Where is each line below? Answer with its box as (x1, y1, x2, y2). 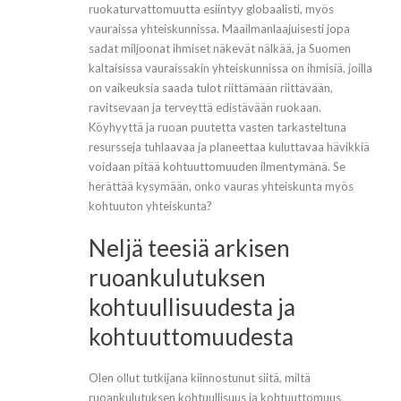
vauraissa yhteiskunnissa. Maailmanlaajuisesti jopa (89, 21, 350, 37)
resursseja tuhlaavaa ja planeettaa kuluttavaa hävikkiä (89, 140, 370, 155)
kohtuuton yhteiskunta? (89, 199, 212, 214)
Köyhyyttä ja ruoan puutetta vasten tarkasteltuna (89, 120, 346, 135)
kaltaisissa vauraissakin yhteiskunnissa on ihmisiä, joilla (89, 61, 372, 76)
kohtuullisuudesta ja (89, 293, 295, 322)
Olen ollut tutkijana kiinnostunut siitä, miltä (89, 371, 311, 386)
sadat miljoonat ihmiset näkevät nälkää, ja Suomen (89, 41, 351, 56)
